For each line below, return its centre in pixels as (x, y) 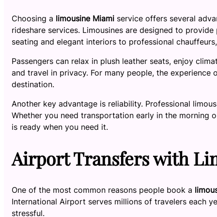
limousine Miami (85, 19)
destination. (33, 85)
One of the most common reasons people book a (103, 190)
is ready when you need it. (60, 127)
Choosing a (34, 19)
